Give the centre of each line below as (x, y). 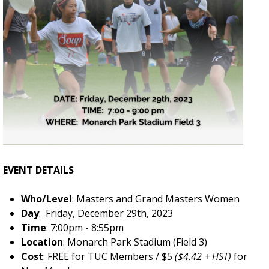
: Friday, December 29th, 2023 (106, 213)
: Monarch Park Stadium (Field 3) (135, 242)
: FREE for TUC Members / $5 (109, 256)
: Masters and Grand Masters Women (156, 199)
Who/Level (47, 199)
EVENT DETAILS (38, 170)
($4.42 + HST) (203, 256)
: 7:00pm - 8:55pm (85, 228)
